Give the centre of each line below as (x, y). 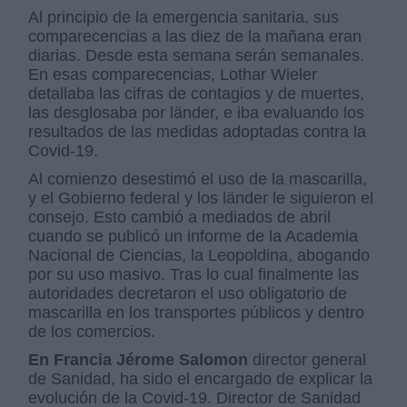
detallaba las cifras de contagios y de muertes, (197, 94)
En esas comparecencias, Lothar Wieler (173, 75)
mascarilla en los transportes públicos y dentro (197, 313)
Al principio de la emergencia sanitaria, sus (184, 18)
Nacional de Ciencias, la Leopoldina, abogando (199, 256)
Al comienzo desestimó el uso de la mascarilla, (198, 179)
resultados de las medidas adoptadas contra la (198, 132)
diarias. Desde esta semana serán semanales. (197, 56)
